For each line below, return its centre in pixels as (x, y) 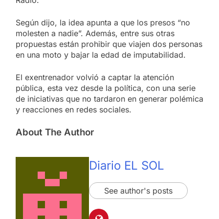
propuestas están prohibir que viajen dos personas (109, 44)
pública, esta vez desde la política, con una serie (106, 88)
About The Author (55, 132)
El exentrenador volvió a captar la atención (95, 77)
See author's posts (138, 191)
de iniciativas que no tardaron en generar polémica (109, 99)
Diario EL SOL (127, 166)
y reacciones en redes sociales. (74, 109)
